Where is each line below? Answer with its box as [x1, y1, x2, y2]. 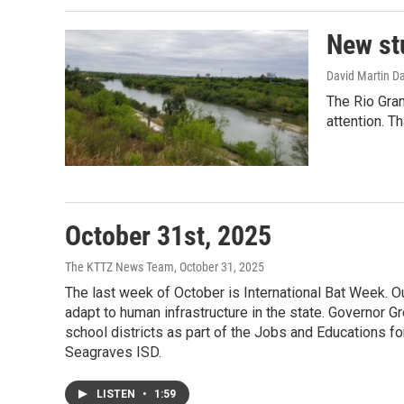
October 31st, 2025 [65, 219, 271, 252]
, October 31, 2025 [174, 259, 264, 274]
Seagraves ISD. [65, 343, 161, 361]
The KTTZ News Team [65, 259, 174, 274]
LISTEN [96, 387, 138, 400]
